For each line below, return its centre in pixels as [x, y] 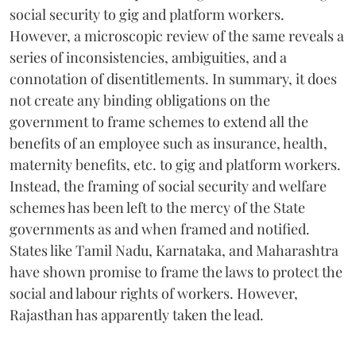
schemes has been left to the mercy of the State [157, 208]
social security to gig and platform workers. [147, 15]
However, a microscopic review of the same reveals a [177, 36]
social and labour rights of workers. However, [154, 294]
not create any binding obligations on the [140, 101]
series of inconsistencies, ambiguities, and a [148, 58]
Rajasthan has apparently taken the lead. [137, 315]
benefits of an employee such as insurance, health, [168, 143]
